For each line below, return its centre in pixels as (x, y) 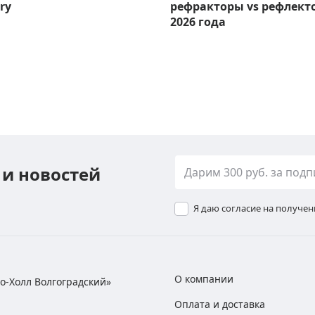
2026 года (198, 22)
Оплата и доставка (220, 304)
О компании (204, 279)
